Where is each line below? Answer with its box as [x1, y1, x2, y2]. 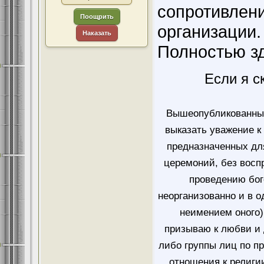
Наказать [82, 29, 111, 37]
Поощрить [80, 13, 114, 20]
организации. [157, 22, 261, 41]
